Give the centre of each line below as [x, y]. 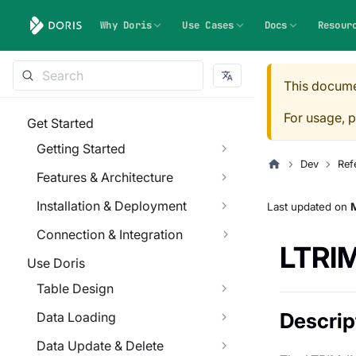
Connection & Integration [110, 234]
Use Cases [208, 25]
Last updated [299, 207]
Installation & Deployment [112, 206]
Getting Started [81, 149]
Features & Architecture [105, 177]
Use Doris [56, 263]
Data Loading [76, 317]
